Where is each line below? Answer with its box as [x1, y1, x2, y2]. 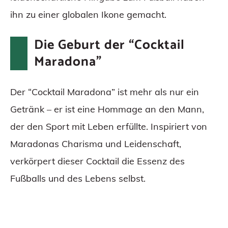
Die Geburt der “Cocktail [34, 34, 185, 56]
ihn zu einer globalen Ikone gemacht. [10, 9, 166, 20]
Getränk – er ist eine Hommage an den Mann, [10, 103, 204, 115]
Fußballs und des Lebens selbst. [10, 173, 146, 184]
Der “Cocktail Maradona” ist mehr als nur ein [10, 86, 199, 98]
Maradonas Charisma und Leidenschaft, [10, 138, 181, 150]
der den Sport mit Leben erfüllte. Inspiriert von [10, 121, 207, 132]
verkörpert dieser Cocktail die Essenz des [10, 155, 185, 167]
